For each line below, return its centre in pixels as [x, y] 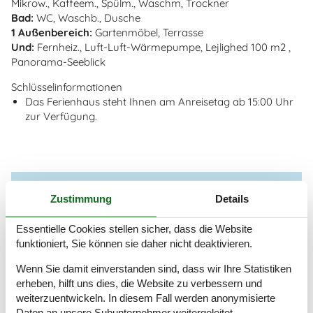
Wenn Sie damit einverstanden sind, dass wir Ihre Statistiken [154, 268]
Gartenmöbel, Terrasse [148, 32]
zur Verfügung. [61, 116]
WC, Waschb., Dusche [87, 17]
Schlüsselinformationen [67, 87]
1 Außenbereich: [52, 32]
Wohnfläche [57, 268]
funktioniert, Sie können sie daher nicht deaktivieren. [134, 243]
